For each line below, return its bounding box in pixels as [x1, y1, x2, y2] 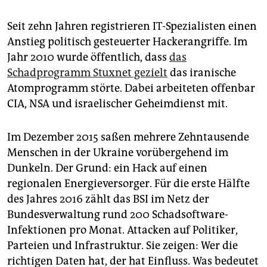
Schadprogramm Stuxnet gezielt [7, 66, 167, 80]
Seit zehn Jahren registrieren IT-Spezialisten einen [7, 20, 257, 33]
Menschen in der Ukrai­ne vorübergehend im [7, 146, 228, 160]
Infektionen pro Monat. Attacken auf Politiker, [7, 223, 238, 237]
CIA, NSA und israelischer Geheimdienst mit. [7, 97, 228, 111]
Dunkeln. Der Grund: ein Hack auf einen [7, 162, 207, 175]
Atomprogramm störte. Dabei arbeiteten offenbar [7, 82, 255, 95]
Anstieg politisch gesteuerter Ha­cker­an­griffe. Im [7, 35, 247, 49]
